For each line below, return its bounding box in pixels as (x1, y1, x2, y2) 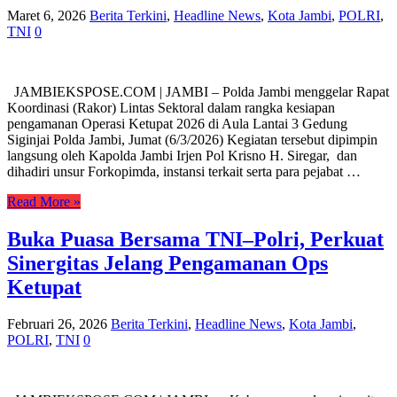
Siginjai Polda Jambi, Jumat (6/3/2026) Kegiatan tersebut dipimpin (7, 131, 378, 147)
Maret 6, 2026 (7, 7, 86, 23)
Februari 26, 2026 (7, 316, 107, 332)
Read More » (7, 193, 81, 209)
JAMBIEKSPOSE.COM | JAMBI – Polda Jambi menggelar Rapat (7, 83, 389, 99)
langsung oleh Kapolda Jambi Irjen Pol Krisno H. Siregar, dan (7, 147, 357, 163)
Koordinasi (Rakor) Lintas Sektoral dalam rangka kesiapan (7, 99, 335, 115)
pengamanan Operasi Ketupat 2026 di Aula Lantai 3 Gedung (7, 115, 347, 131)
